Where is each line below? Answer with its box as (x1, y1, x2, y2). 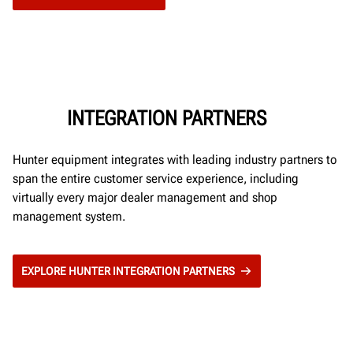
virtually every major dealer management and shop (13, 190, 277, 206)
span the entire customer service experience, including (13, 171, 299, 187)
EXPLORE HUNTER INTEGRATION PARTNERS (20, 265, 235, 278)
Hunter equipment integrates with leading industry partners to (13, 152, 336, 168)
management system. (13, 209, 125, 225)
